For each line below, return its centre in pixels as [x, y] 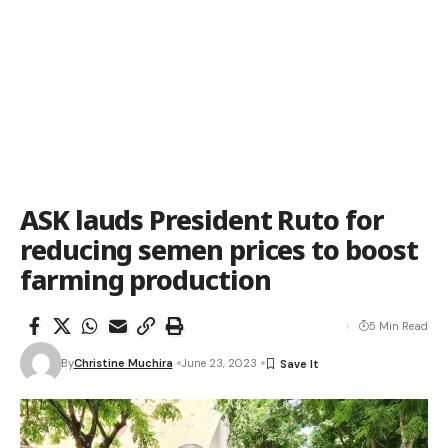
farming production [145, 279]
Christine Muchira [123, 363]
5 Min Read [398, 326]
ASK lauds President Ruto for [202, 219]
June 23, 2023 [218, 363]
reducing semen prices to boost [219, 249]
